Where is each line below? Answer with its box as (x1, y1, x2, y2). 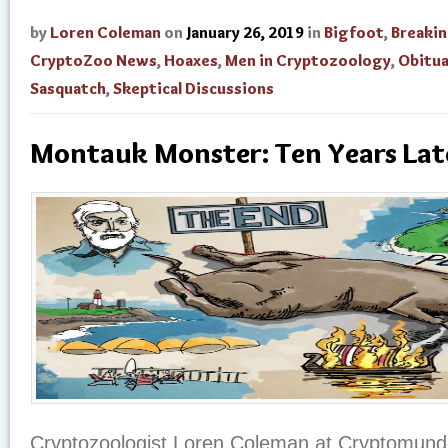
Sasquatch (30, 79, 106, 98)
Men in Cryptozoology (225, 51, 391, 70)
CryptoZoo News (30, 51, 157, 70)
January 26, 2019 (187, 23, 304, 42)
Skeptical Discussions (113, 79, 274, 98)
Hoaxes (164, 51, 218, 70)
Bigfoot (324, 23, 384, 42)
